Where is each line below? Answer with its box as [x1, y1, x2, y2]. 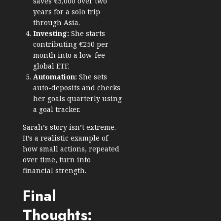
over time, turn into [23, 155, 91, 165]
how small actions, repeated [23, 144, 119, 154]
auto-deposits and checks [33, 83, 120, 93]
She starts [69, 29, 105, 38]
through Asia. [33, 18, 80, 28]
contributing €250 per [33, 39, 109, 49]
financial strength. [23, 166, 86, 176]
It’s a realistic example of [23, 133, 108, 143]
